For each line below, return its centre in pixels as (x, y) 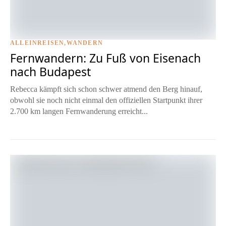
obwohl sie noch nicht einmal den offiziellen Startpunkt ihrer (106, 100)
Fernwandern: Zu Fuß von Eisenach (105, 58)
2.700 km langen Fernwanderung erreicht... (79, 111)
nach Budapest (50, 71)
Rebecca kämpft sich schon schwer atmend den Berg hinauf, (106, 89)
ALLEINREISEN (37, 43)
